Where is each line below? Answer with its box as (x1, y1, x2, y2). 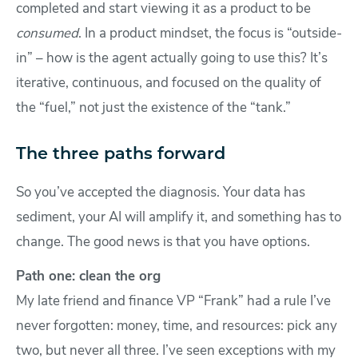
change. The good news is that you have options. (16, 236, 310, 250)
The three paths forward (16, 146, 225, 164)
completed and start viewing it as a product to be (16, 2, 311, 17)
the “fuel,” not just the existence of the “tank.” (16, 101, 291, 116)
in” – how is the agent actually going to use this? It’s (16, 52, 328, 66)
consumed (16, 27, 78, 42)
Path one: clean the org (16, 270, 161, 284)
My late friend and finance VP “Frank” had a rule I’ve (16, 295, 331, 309)
